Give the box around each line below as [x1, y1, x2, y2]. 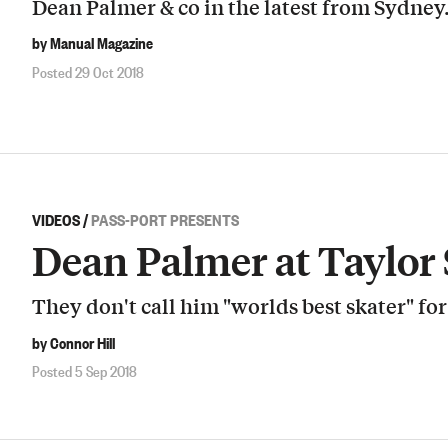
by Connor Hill [32, 331, 115, 354]
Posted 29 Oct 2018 [32, 59, 144, 82]
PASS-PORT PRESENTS [91, 208, 239, 231]
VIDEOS [32, 208, 80, 231]
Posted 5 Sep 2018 [32, 359, 137, 382]
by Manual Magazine [32, 31, 153, 54]
